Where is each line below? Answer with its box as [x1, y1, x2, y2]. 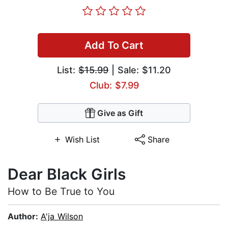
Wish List [65, 134, 100, 145]
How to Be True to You [8, 185, 115, 198]
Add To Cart [84, 39, 144, 52]
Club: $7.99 [89, 80, 139, 91]
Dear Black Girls [8, 165, 126, 184]
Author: [8, 211, 41, 222]
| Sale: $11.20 [108, 65, 171, 76]
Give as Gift [97, 108, 143, 119]
